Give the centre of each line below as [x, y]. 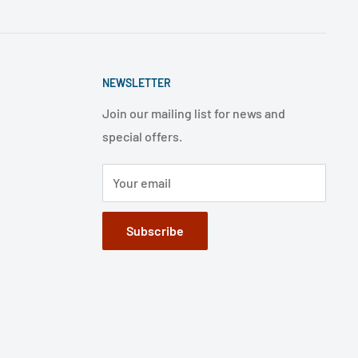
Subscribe [155, 230]
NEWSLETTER [137, 83]
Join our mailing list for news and [194, 113]
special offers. [142, 136]
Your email [142, 182]
